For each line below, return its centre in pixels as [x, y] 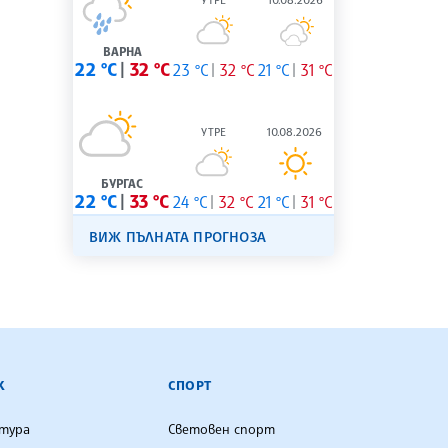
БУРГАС [122, 184]
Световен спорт [221, 429]
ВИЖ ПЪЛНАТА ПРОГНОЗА [177, 237]
